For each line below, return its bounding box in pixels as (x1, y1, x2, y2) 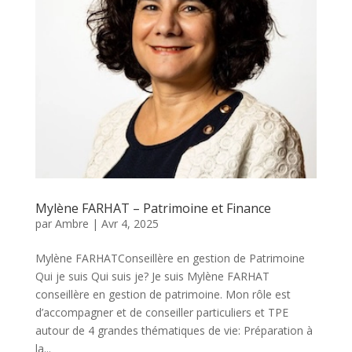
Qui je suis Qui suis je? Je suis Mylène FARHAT (35, 268, 269, 284)
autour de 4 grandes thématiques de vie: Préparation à (35, 322, 313, 338)
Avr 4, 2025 (101, 215, 159, 231)
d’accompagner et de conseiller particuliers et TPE (35, 304, 288, 320)
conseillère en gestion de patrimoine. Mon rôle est (35, 286, 291, 302)
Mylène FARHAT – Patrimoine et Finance (35, 199, 271, 217)
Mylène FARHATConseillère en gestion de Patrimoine (35, 250, 305, 266)
